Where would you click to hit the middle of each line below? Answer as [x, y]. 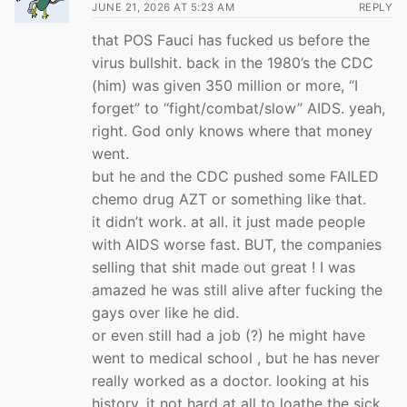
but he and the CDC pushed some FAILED [235, 177]
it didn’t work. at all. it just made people [228, 222]
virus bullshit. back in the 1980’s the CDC [233, 63]
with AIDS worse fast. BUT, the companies [237, 245]
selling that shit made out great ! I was [223, 268]
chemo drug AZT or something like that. [229, 199]
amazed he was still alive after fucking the [237, 290]
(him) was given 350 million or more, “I [225, 86]
